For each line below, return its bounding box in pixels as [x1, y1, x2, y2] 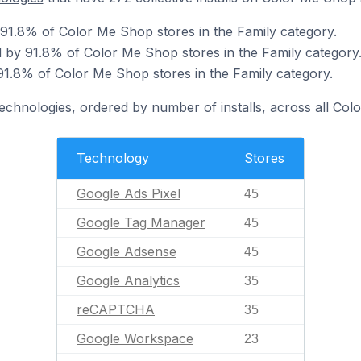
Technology [77, 150, 149, 166]
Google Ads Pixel [77, 185, 180, 201]
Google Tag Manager [77, 214, 205, 230]
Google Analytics [77, 272, 180, 288]
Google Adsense [77, 243, 176, 259]
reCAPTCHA [77, 301, 155, 317]
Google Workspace [77, 330, 193, 346]
